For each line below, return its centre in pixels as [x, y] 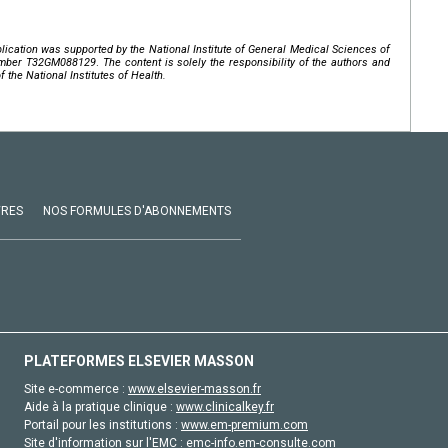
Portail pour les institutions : [102, 425]
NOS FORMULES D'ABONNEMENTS [137, 211]
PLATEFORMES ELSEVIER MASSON [139, 361]
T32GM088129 [61, 63]
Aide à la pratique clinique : [100, 407]
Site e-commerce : [76, 389]
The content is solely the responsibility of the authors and [247, 63]
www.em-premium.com [244, 425]
